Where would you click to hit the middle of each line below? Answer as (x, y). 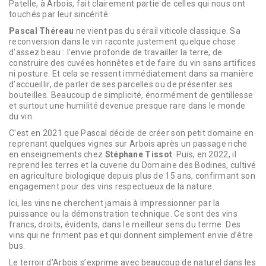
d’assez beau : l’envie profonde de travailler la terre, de (116, 52)
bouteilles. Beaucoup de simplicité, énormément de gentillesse (131, 95)
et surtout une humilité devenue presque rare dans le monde (127, 105)
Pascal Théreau (42, 31)
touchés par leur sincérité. (60, 14)
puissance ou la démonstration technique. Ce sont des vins (123, 213)
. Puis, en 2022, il (204, 154)
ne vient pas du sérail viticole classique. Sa (157, 31)
